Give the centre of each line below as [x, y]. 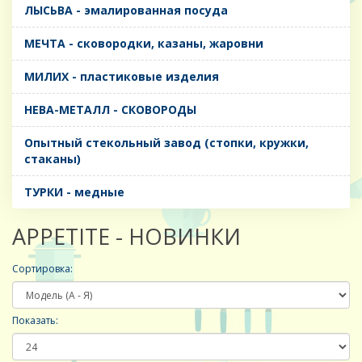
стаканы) [53, 159]
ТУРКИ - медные [74, 192]
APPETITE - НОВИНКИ [126, 237]
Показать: [35, 321]
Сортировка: [42, 269]
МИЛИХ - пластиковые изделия [122, 77]
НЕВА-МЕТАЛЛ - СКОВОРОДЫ [110, 110]
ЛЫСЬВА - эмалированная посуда [126, 11]
